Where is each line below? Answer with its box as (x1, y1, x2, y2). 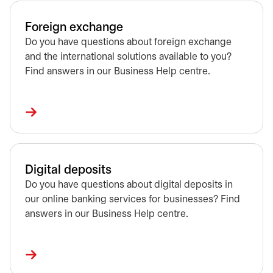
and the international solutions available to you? (25, 52, 232, 62)
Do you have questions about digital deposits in (25, 180, 233, 190)
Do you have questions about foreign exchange (25, 38, 232, 47)
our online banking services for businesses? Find (25, 195, 240, 204)
